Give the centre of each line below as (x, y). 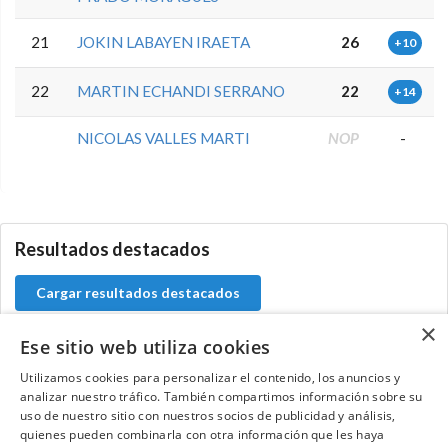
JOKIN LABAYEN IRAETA (164, 42)
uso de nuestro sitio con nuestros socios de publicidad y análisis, (208, 415)
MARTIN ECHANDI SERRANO (181, 91)
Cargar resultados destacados (138, 293)
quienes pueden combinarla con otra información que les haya (202, 434)
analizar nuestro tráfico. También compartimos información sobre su (221, 396)
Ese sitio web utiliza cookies (145, 347)
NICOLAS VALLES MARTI (164, 138)
